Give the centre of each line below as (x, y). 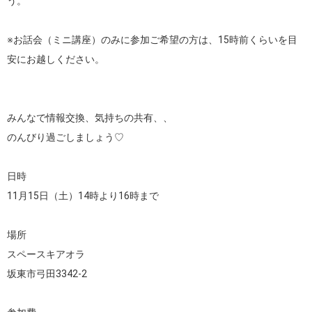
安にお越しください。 (56, 59)
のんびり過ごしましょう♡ (65, 137)
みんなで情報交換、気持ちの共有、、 (90, 118)
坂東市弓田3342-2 (47, 274)
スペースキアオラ (46, 254)
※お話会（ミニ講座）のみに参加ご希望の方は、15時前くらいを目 (152, 40)
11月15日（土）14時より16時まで (83, 196)
